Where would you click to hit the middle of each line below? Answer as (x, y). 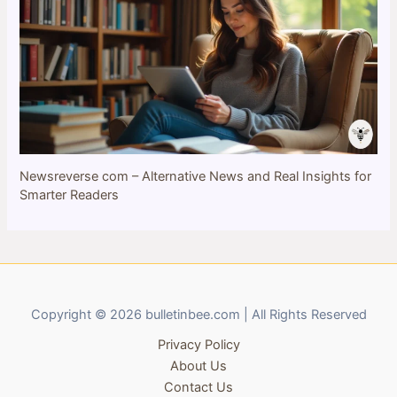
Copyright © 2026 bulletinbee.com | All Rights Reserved (198, 315)
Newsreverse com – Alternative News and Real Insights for (196, 176)
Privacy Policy (198, 345)
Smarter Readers (70, 195)
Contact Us (198, 387)
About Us (198, 366)
